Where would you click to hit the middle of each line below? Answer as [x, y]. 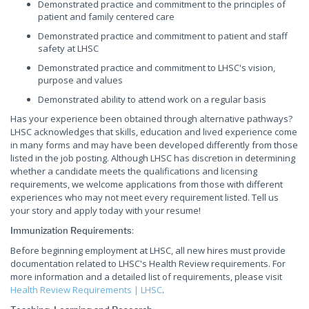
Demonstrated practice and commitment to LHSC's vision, [157, 68]
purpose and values [80, 80]
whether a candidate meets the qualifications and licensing [134, 171]
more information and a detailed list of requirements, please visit [146, 277]
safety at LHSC [68, 48]
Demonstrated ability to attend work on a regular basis [152, 99]
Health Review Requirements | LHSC [86, 290]
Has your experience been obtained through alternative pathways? [151, 119]
